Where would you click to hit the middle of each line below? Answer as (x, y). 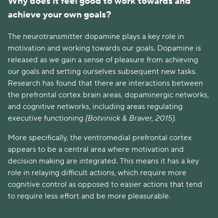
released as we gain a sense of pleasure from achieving (103, 60)
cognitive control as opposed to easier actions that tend (105, 185)
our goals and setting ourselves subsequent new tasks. (102, 72)
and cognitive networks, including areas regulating (95, 107)
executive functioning (45, 118)
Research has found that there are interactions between (105, 83)
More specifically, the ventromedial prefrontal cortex (100, 138)
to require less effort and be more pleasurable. (89, 196)
